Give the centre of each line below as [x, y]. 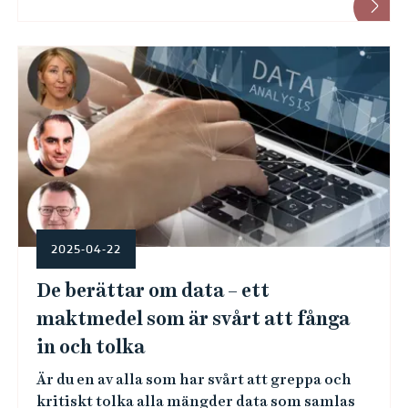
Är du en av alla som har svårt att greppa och [194, 379]
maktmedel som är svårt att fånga [193, 319]
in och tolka [90, 347]
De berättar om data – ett [153, 291]
